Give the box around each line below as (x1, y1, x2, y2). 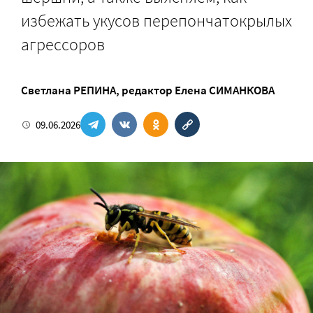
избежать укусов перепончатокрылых (21, 10, 292, 31)
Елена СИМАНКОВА (175, 82, 275, 98)
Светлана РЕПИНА (21, 82, 116, 98)
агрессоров (21, 34, 105, 55)
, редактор (116, 82, 175, 98)
